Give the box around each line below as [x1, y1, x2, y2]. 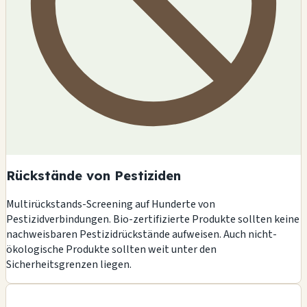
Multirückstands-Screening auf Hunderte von [6, 196, 215, 212]
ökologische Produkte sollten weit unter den [6, 241, 217, 257]
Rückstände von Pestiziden [6, 167, 181, 184]
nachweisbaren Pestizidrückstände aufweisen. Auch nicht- [6, 226, 277, 242]
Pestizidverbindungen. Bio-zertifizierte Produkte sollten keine [6, 211, 299, 227]
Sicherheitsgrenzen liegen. [6, 256, 132, 272]
